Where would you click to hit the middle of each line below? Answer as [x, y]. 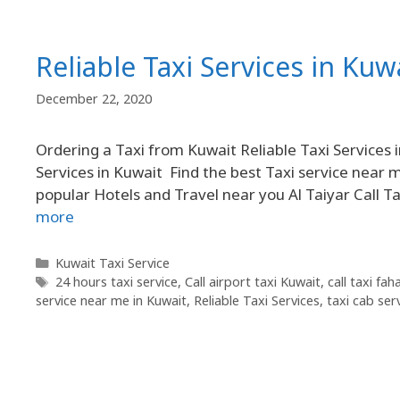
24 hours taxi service [116, 282]
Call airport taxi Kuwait [252, 282]
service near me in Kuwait [111, 301]
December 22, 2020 [94, 99]
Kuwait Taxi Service [112, 263]
